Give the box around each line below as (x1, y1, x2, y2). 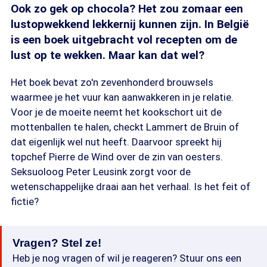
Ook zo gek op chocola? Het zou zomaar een (11, 2, 243, 15)
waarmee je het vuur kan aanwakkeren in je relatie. (11, 91, 234, 103)
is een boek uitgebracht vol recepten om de (11, 33, 237, 46)
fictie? (11, 195, 39, 207)
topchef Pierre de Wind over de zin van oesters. (11, 151, 223, 163)
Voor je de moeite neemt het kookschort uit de (11, 106, 222, 118)
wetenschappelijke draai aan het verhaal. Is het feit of (11, 181, 250, 193)
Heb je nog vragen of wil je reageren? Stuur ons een (13, 252, 241, 264)
